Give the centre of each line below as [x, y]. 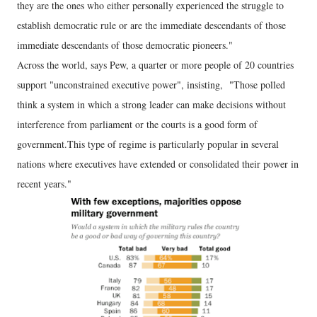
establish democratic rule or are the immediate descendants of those [151, 25]
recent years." [44, 183]
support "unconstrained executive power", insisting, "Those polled [151, 84]
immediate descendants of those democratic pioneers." [125, 45]
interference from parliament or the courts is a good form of [137, 124]
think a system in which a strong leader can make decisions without [151, 104]
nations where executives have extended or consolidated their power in [158, 163]
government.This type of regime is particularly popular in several [148, 144]
